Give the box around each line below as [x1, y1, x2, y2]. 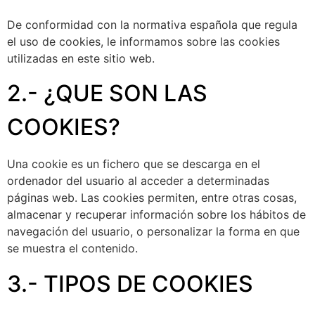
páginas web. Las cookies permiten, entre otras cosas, [7, 191, 297, 205]
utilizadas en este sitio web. [7, 51, 155, 65]
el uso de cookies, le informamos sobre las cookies [7, 34, 280, 49]
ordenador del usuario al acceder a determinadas [7, 174, 269, 188]
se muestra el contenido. [7, 241, 138, 256]
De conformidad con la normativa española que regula [7, 18, 297, 32]
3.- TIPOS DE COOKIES [7, 269, 253, 297]
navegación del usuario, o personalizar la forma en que [7, 224, 300, 239]
